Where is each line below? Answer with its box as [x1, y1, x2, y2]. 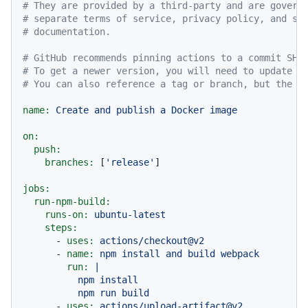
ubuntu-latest [94, 208, 166, 220]
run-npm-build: [34, 195, 111, 207]
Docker [171, 104, 204, 115]
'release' [105, 156, 155, 168]
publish [116, 104, 155, 115]
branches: [45, 156, 94, 168]
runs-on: [45, 208, 89, 220]
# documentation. [23, 25, 111, 37]
